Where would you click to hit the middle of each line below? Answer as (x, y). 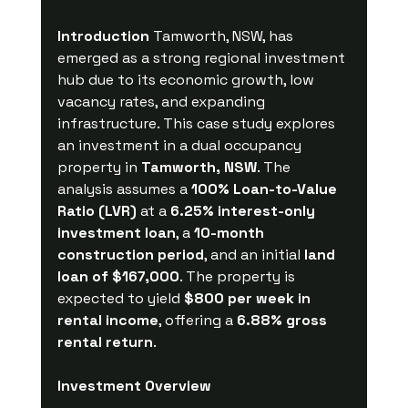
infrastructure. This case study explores (198, 123)
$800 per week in (249, 298)
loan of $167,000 (118, 276)
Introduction (103, 36)
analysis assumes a (124, 189)
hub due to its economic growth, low (187, 79)
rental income (107, 320)
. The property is (239, 276)
